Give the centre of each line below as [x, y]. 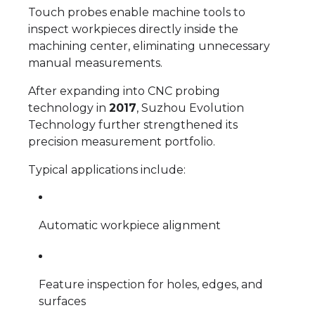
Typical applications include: [107, 169]
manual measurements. [95, 63]
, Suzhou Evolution [190, 108]
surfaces [62, 301]
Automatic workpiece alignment [130, 225]
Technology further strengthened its [133, 124]
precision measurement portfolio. [122, 141]
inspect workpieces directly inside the [133, 29]
